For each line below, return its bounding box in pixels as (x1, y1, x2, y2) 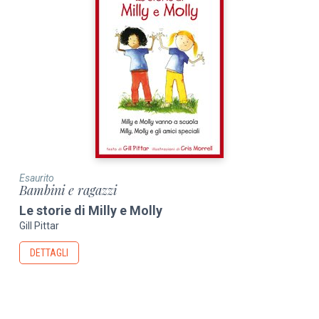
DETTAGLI (30, 247, 69, 259)
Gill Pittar (19, 220, 60, 232)
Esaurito (19, 172, 55, 184)
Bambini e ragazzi (19, 181, 117, 199)
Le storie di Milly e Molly (19, 202, 163, 218)
